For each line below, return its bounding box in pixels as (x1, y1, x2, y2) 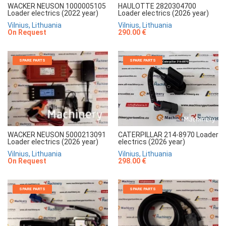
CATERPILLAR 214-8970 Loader (118, 130, 218, 139)
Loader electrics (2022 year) (8, 9, 98, 17)
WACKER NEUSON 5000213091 (8, 131, 106, 139)
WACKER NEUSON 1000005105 (8, 2, 106, 10)
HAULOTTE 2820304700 (118, 2, 196, 10)
